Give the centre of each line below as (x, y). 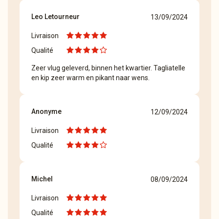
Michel (42, 179)
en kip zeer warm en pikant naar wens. (90, 78)
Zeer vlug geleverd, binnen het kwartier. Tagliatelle (108, 68)
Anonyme (46, 111)
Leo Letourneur (55, 17)
